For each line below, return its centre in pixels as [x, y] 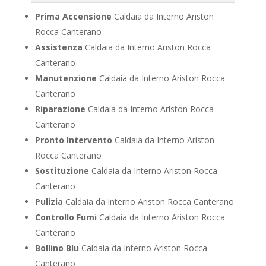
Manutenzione [66, 78]
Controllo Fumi [66, 217]
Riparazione [60, 109]
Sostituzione [62, 171]
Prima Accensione [73, 17]
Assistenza [58, 47]
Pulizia [49, 202]
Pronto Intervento [73, 140]
